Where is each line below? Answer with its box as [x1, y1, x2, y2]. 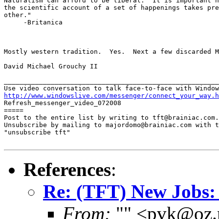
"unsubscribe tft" [4, 128, 70, 136]
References [23, 158, 111, 180]
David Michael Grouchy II [4, 62, 98, 70]
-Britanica [4, 18, 63, 26]
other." [4, 11, 31, 19]
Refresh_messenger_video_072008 [4, 99, 121, 107]
